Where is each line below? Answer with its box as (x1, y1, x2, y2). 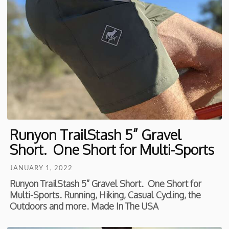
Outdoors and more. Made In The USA (10, 200, 159, 212)
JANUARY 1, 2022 (10, 164, 73, 172)
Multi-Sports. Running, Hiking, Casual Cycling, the (10, 189, 201, 201)
